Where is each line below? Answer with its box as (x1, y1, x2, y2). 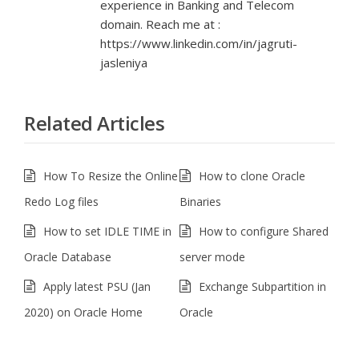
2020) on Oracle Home (24, 305, 143, 320)
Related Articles (24, 110, 164, 136)
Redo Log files (24, 194, 99, 209)
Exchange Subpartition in (199, 279, 326, 294)
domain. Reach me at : (100, 16, 220, 32)
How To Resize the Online (43, 168, 178, 184)
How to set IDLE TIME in (43, 224, 171, 239)
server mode (179, 249, 245, 264)
